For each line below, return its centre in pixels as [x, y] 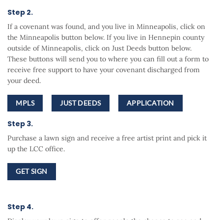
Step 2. [20, 12]
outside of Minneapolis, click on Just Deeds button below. [99, 48]
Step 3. [20, 124]
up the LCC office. [36, 149]
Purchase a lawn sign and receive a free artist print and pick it [107, 138]
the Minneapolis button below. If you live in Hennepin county [106, 38]
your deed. [24, 81]
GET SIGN [32, 172]
